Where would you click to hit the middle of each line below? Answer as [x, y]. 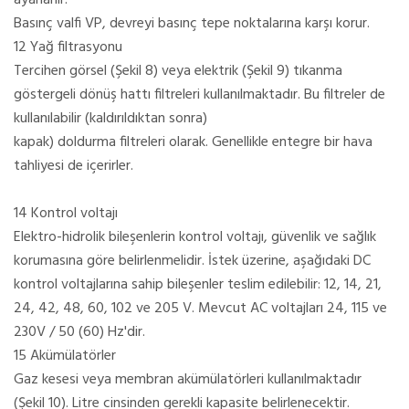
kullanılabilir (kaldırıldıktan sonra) [110, 118]
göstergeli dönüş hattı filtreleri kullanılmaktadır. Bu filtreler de [199, 94]
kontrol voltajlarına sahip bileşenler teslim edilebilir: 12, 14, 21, [198, 284]
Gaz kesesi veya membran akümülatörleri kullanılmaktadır [188, 379]
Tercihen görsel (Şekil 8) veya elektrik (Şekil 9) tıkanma [178, 71]
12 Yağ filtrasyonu [68, 47]
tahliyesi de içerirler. [73, 166]
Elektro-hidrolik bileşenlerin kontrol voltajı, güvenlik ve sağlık [195, 237]
